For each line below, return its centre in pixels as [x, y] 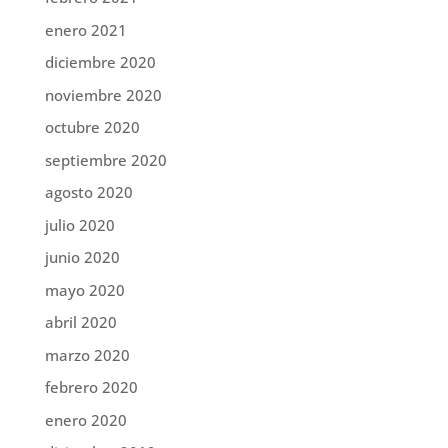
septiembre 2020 [105, 159]
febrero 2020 [91, 387]
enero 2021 [85, 29]
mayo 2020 [84, 289]
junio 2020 [82, 257]
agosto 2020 [88, 192]
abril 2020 [80, 322]
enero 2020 [85, 419]
